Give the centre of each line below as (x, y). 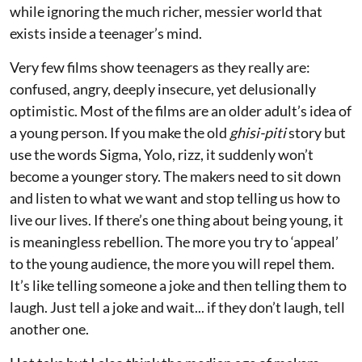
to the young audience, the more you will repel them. (172, 263)
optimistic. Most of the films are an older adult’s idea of (181, 110)
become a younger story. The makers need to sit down (175, 176)
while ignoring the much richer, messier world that (166, 11)
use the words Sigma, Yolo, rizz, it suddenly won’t (162, 154)
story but (316, 132)
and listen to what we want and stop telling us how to (175, 198)
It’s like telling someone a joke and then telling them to (178, 285)
